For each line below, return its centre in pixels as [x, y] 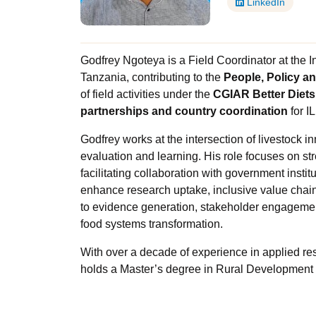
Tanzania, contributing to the [151, 77]
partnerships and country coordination [186, 111]
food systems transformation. [152, 224]
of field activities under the [145, 94]
